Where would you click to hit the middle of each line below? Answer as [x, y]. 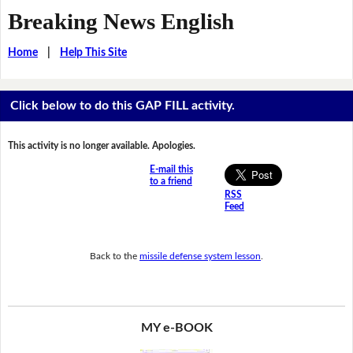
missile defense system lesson [200, 256]
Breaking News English [121, 21]
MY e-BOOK [176, 328]
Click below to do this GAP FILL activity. [123, 106]
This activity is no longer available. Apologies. [101, 146]
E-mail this [171, 170]
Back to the [115, 256]
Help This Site [93, 52]
